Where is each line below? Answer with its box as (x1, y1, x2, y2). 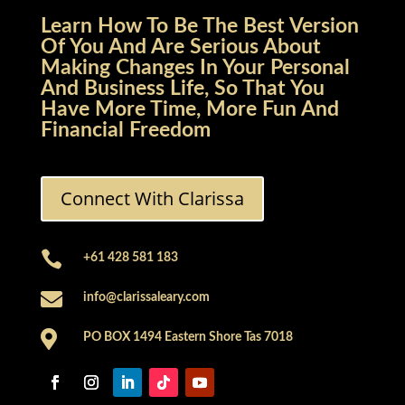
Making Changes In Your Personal (40, 56, 350, 78)
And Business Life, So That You (40, 77, 325, 99)
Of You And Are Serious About (40, 35, 321, 57)
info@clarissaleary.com (82, 290, 210, 304)
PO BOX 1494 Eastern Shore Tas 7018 (82, 330, 293, 344)
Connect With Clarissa (60, 185, 244, 211)
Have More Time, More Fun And (40, 98, 339, 119)
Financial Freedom (40, 118, 211, 140)
